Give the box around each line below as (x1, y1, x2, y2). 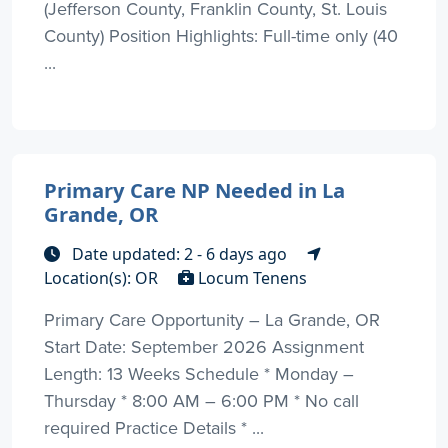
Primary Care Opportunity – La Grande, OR (44, 306, 380, 332)
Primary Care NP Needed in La (44, 175, 345, 204)
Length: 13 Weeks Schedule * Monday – (44, 360, 354, 386)
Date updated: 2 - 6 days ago (68, 242, 291, 265)
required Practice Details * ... (44, 414, 264, 440)
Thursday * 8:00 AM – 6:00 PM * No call (44, 387, 359, 413)
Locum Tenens (194, 266, 307, 289)
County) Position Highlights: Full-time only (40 (44, 22, 398, 48)
